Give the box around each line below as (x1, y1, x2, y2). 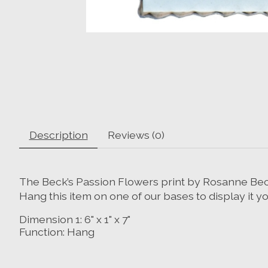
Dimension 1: (19, 213, 84, 226)
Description (29, 128, 88, 141)
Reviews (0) (107, 128, 165, 141)
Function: (19, 226, 67, 239)
